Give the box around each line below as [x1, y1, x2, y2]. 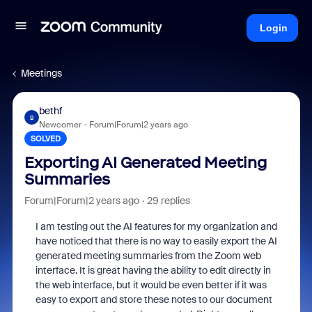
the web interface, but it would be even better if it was [35, 279, 267, 291]
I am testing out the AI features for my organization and [35, 220, 277, 233]
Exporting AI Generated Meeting [24, 153, 267, 172]
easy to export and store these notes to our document [35, 293, 272, 306]
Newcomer [38, 119, 81, 130]
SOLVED [30, 134, 61, 143]
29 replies [146, 194, 190, 207]
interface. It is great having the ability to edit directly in [35, 264, 271, 276]
